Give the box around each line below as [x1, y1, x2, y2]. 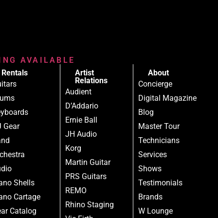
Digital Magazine [138, 93, 197, 103]
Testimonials [138, 178, 183, 188]
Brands [138, 192, 163, 202]
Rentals [1, 68, 28, 78]
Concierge [138, 79, 173, 89]
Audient [65, 87, 91, 97]
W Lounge [138, 206, 173, 216]
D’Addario [65, 101, 98, 111]
